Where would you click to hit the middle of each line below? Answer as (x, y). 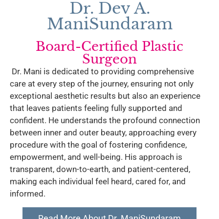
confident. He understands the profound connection (105, 120)
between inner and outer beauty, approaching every (103, 133)
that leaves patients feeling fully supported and (96, 108)
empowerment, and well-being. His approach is (96, 157)
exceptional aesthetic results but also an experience (105, 96)
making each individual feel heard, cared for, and (98, 182)
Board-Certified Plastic (109, 47)
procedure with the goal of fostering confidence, (98, 145)
